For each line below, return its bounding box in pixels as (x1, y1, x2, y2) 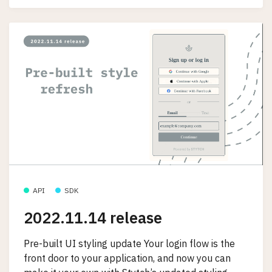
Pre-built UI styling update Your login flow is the (24, 237, 235, 250)
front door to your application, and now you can (24, 251, 231, 264)
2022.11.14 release (24, 208, 162, 228)
